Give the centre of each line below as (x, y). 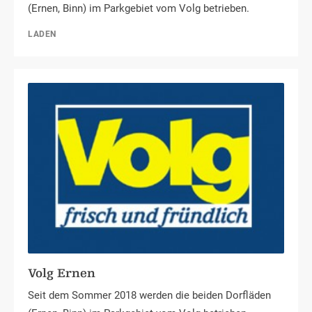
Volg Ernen (62, 274)
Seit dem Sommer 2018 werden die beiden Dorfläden (149, 296)
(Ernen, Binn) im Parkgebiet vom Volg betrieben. (139, 8)
